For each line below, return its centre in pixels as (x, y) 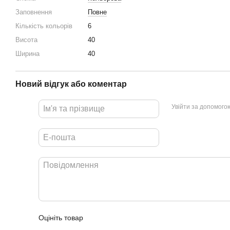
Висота (26, 40)
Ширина (27, 53)
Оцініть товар (61, 217)
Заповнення (34, 12)
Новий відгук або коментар (71, 84)
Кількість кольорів (44, 26)
